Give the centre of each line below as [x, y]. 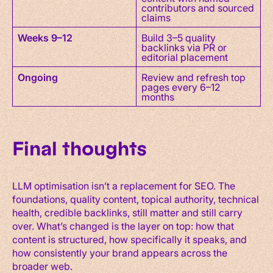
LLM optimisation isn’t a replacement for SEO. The [124, 185]
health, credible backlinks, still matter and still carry [127, 212]
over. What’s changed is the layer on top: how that [123, 225]
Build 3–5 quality [179, 37]
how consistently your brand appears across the [120, 252]
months [158, 96]
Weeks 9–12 [45, 37]
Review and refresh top [193, 77]
